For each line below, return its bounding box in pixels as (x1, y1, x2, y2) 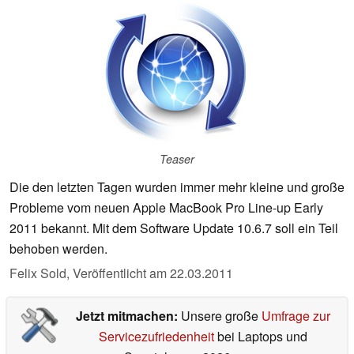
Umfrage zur (261, 307, 330, 326)
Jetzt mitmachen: (75, 307, 181, 326)
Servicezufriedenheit (98, 327, 214, 346)
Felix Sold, (9, 264, 73, 283)
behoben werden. (9, 239, 107, 258)
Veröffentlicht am (73, 264, 170, 283)
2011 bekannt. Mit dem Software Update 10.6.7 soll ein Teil (9, 219, 338, 238)
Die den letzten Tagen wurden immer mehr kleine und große (9, 178, 345, 197)
